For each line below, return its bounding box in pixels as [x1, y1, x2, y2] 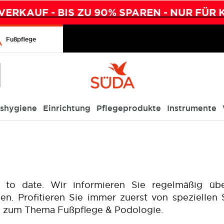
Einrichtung [43, 103, 90, 113]
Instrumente [167, 103, 216, 113]
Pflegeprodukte [96, 103, 161, 113]
